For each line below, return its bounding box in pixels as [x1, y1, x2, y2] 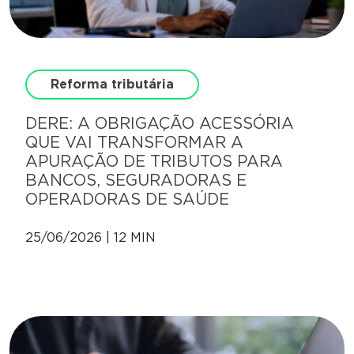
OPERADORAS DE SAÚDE [25, 190, 229, 209]
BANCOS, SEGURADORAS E [25, 171, 247, 190]
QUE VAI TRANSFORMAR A [25, 133, 243, 153]
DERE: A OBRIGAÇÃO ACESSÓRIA [25, 114, 294, 134]
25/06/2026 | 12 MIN [25, 230, 156, 246]
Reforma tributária [51, 77, 174, 92]
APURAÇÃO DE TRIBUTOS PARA [25, 152, 283, 171]
